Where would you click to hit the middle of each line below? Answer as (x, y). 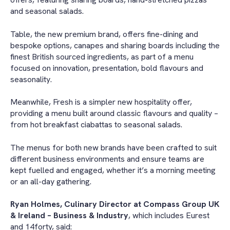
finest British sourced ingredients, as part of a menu (102, 56)
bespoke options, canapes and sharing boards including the (115, 45)
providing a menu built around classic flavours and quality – (114, 113)
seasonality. (31, 79)
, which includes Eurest (169, 215)
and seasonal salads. (47, 11)
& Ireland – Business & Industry (69, 215)
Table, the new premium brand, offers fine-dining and (104, 34)
